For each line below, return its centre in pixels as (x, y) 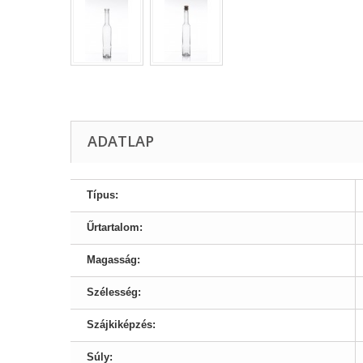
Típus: (102, 195)
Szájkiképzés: (121, 325)
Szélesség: (114, 292)
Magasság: (113, 260)
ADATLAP (121, 141)
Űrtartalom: (115, 227)
